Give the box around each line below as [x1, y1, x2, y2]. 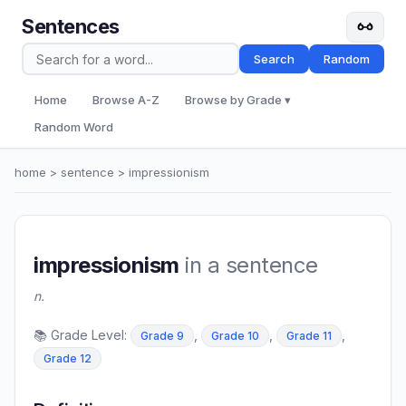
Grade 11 [286, 329, 332, 343]
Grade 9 [140, 329, 184, 343]
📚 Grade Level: [34, 327, 130, 343]
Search [254, 52, 295, 66]
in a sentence [179, 252, 318, 279]
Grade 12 [43, 352, 92, 366]
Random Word [34, 120, 113, 134]
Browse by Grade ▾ [185, 92, 291, 107]
